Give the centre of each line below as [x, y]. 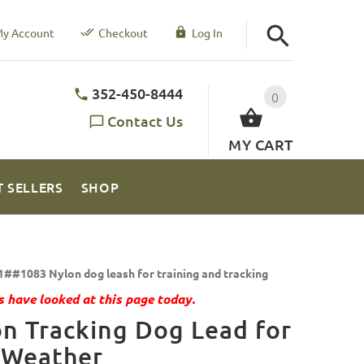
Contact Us [145, 120]
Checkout [123, 32]
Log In [207, 32]
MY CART [261, 144]
